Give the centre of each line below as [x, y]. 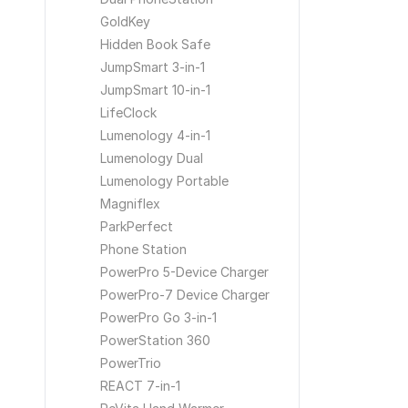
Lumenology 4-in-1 [155, 135]
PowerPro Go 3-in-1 [158, 317]
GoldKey [125, 21]
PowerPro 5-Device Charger [184, 272]
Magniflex [130, 204]
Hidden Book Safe [155, 44]
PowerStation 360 [155, 340]
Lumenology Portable [164, 181]
